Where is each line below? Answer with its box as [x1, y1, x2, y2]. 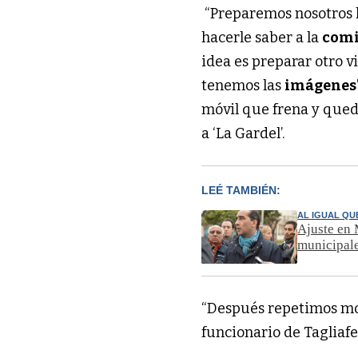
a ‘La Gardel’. [201, 124, 285, 142]
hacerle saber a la [201, 28, 323, 46]
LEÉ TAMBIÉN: [201, 183, 281, 197]
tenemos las [201, 76, 285, 94]
